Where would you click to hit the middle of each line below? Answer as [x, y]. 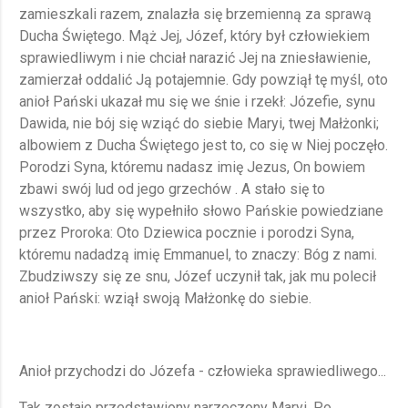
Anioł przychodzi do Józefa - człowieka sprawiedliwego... [203, 372]
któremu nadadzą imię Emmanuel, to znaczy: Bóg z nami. [198, 255]
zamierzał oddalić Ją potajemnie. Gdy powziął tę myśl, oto [204, 80]
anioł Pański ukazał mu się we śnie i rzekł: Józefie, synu [197, 102]
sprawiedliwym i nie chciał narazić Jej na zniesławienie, [195, 58]
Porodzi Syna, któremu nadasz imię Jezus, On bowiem [192, 168]
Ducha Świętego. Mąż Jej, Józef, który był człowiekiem [194, 36]
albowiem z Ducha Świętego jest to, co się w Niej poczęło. [204, 146]
